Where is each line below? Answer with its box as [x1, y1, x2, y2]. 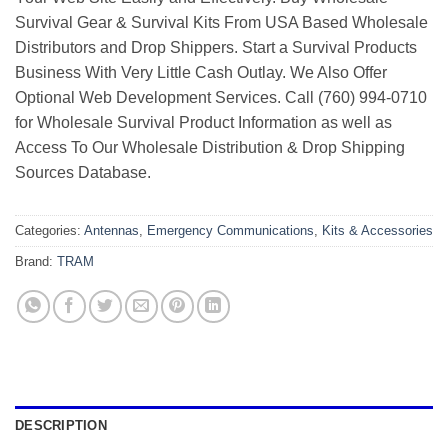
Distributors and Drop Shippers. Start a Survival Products [15, 39, 417, 57]
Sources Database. [15, 164, 151, 182]
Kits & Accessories [322, 223, 433, 239]
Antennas [84, 223, 139, 239]
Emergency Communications [147, 223, 314, 239]
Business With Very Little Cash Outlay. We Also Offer [15, 64, 387, 82]
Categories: [15, 223, 84, 239]
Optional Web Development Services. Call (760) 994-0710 [15, 89, 427, 107]
